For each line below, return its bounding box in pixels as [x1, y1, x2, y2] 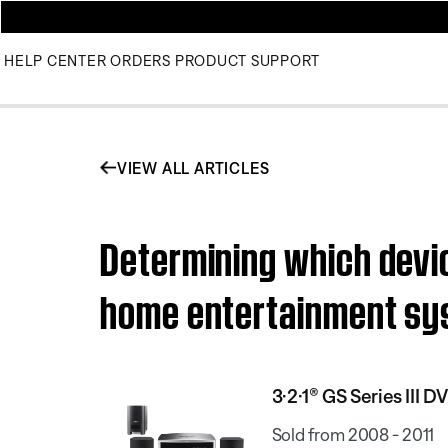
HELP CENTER [4, 52, 107, 69]
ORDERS [110, 52, 171, 69]
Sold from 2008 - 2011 [271, 423, 435, 445]
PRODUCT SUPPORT [174, 52, 320, 69]
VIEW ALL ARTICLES [116, 158, 270, 177]
